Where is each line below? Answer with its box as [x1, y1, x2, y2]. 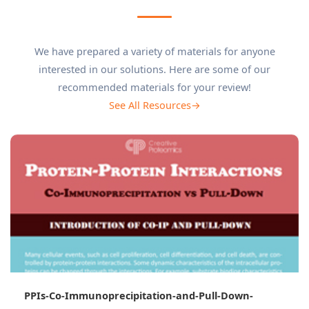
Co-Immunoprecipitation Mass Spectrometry [29, 288, 252, 302]
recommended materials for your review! [58, 79, 251, 94]
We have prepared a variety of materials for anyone [34, 43, 275, 58]
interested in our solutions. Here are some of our [39, 61, 270, 76]
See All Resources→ [108, 97, 201, 112]
